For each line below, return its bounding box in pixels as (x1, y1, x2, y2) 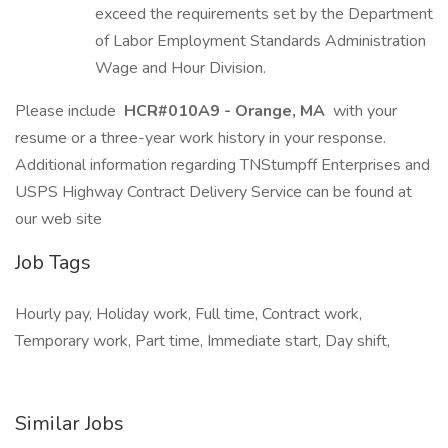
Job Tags (15, 249, 91, 276)
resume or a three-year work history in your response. (15, 127, 394, 149)
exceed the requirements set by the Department (95, 3, 433, 25)
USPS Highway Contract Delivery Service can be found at (15, 181, 412, 203)
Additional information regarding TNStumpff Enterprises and (15, 154, 430, 176)
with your (329, 100, 397, 122)
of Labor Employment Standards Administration (95, 30, 426, 52)
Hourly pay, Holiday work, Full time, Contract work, (15, 303, 362, 325)
